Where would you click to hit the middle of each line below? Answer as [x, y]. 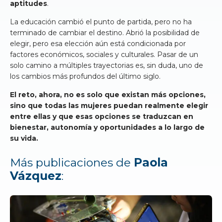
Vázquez [36, 176]
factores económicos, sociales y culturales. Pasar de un [104, 54]
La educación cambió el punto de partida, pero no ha [101, 22]
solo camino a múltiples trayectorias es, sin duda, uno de [107, 65]
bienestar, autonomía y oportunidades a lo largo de [107, 127]
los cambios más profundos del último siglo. [85, 76]
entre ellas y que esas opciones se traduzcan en [102, 116]
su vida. [24, 138]
